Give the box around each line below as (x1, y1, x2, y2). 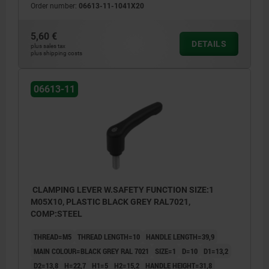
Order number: (31, 2, 79, 11)
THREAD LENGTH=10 (77, 231, 140, 243)
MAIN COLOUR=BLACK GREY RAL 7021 (34, 246, 149, 257)
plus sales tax (31, 43, 65, 50)
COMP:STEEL (31, 209, 82, 219)
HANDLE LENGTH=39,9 (146, 231, 214, 243)
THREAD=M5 (34, 231, 71, 243)
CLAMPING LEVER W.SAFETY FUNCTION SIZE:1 (31, 185, 214, 195)
